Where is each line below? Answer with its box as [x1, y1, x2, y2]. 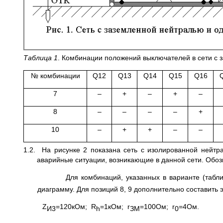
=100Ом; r [139, 202, 175, 211]
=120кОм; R [55, 202, 96, 211]
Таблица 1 [23, 53, 58, 62]
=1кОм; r [100, 202, 130, 211]
